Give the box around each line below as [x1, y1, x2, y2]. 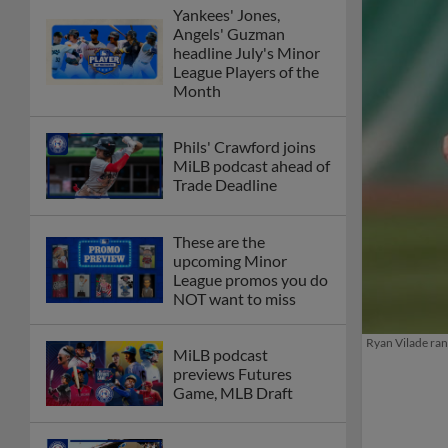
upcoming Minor [173, 250, 287, 270]
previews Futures [173, 364, 292, 384]
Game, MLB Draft [173, 383, 293, 403]
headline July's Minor [173, 42, 320, 62]
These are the [173, 231, 265, 251]
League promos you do [173, 269, 328, 289]
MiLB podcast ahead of [173, 156, 330, 176]
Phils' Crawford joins [173, 137, 316, 157]
